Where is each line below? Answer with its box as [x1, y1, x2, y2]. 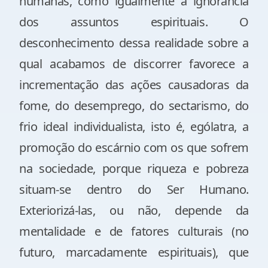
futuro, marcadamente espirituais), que [19, 244, 249, 260]
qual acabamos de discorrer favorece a [19, 56, 249, 72]
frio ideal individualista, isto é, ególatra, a [19, 118, 249, 135]
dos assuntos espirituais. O [19, 14, 249, 30]
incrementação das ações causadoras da [19, 77, 249, 93]
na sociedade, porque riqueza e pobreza [19, 160, 249, 176]
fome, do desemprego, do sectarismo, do [19, 98, 249, 114]
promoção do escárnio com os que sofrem [19, 139, 249, 156]
